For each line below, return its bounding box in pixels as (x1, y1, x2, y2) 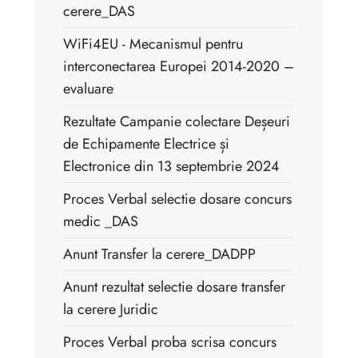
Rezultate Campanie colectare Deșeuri (63, 111, 290, 133)
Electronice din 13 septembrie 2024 (63, 156, 280, 177)
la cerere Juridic (63, 299, 158, 320)
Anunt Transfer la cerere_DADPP (63, 244, 256, 265)
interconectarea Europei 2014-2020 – (63, 56, 294, 78)
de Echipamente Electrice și (63, 133, 229, 155)
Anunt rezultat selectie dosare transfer (63, 276, 285, 298)
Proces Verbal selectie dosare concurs (63, 189, 292, 210)
